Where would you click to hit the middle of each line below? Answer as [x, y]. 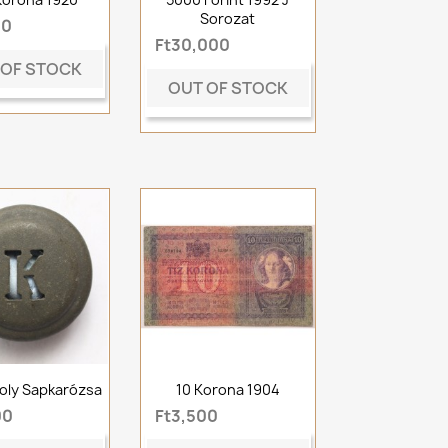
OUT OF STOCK [227, 87]
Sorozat [228, 19]
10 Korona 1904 [227, 389]
